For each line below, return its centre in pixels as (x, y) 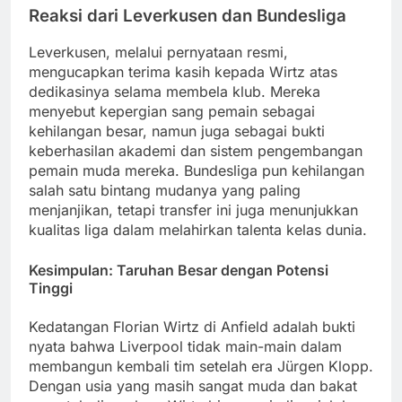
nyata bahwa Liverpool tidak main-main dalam (185, 346)
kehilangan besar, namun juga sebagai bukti (177, 131)
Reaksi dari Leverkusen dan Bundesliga (188, 15)
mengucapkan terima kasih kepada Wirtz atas (183, 72)
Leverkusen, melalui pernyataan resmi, (158, 52)
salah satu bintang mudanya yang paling (165, 191)
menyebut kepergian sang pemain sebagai (172, 112)
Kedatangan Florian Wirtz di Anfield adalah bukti (192, 326)
